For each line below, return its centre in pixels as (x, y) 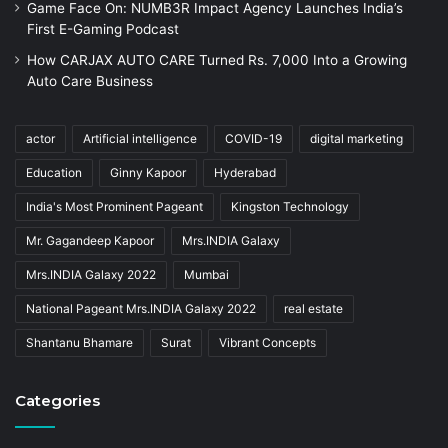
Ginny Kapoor (148, 173)
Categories (57, 401)
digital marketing (356, 139)
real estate (313, 309)
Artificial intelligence (140, 139)
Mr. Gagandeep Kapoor (90, 241)
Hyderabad (245, 173)
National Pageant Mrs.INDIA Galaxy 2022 (141, 309)
